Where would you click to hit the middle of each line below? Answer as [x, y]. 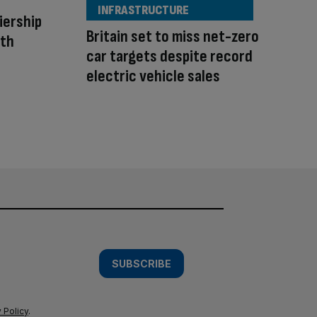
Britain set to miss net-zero [173, 36]
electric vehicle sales [153, 76]
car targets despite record [169, 56]
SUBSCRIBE [142, 264]
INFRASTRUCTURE [143, 10]
